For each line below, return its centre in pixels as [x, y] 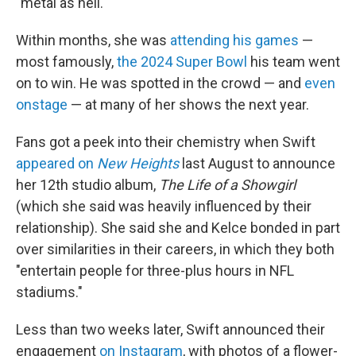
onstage [42, 105]
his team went [294, 62]
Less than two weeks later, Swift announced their [170, 330]
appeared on [56, 164]
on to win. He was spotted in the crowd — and [160, 83]
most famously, [66, 62]
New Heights [138, 164]
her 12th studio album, [87, 185]
